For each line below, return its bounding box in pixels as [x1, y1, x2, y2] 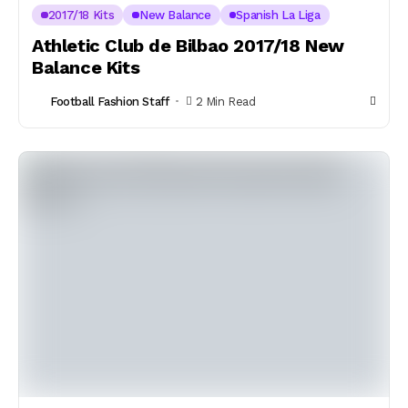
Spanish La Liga [236, 8, 321, 22]
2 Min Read [195, 94, 256, 108]
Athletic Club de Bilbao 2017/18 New [32, 35, 345, 56]
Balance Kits [32, 56, 140, 78]
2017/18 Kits [47, 8, 115, 22]
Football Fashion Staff [50, 94, 169, 108]
